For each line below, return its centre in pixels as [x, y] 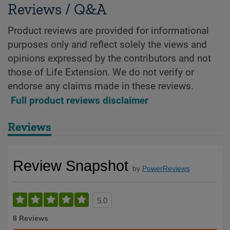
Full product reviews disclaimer [80, 101]
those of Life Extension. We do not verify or [101, 73]
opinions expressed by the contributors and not [109, 59]
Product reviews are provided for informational [108, 31]
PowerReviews [166, 169]
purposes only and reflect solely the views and [107, 45]
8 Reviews [31, 218]
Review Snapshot [71, 166]
